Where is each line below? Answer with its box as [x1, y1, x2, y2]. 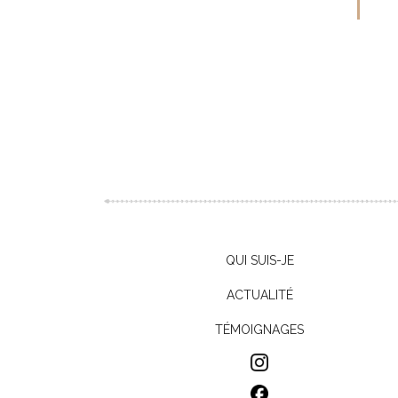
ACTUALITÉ [226, 288, 293, 302]
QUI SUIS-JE [225, 253, 294, 267]
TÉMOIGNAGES [215, 322, 304, 337]
